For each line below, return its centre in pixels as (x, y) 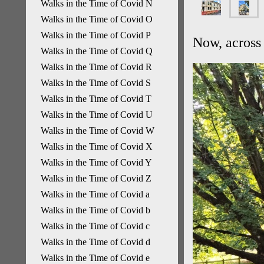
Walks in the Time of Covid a (95, 194)
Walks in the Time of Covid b (95, 210)
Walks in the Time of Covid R (96, 67)
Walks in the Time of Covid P (96, 35)
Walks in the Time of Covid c (95, 226)
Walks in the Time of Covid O (97, 19)
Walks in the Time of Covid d (95, 242)
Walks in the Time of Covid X (97, 146)
